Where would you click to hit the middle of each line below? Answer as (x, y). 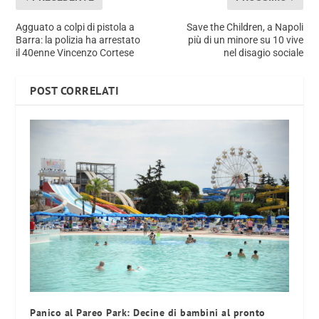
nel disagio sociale (263, 53)
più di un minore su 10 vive (245, 40)
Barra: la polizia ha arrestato (78, 40)
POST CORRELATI (75, 91)
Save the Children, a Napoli (245, 27)
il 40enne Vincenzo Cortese (75, 53)
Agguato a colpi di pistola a (75, 27)
